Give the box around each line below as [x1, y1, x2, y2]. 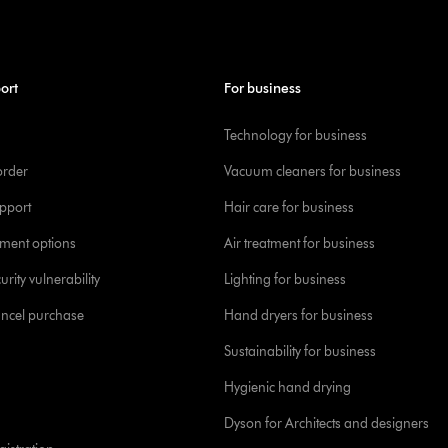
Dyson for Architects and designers [224, 415, 429, 432]
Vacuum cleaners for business [224, 163, 401, 180]
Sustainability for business [224, 343, 376, 360]
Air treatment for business [224, 235, 375, 252]
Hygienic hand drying [224, 379, 351, 396]
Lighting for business [224, 271, 346, 288]
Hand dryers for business [224, 307, 373, 324]
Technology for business [224, 127, 367, 144]
